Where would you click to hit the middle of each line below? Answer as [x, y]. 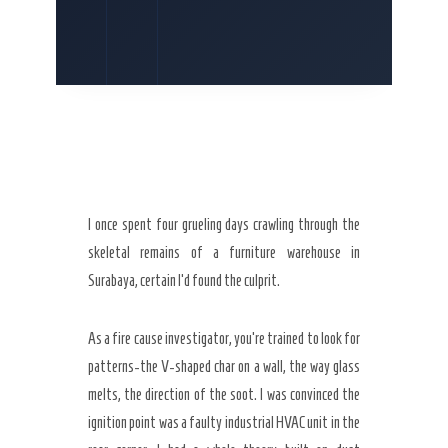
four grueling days [202, 224]
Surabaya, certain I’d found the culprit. [184, 280]
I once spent [122, 224]
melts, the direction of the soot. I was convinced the [224, 394]
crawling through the [304, 224]
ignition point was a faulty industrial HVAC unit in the [224, 422]
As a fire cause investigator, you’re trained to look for [224, 338]
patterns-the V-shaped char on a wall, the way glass [224, 366]
